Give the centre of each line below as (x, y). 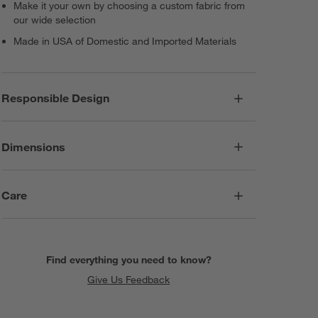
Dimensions (34, 147)
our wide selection (55, 20)
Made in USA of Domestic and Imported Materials (125, 41)
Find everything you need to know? (128, 259)
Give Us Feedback (129, 279)
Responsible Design (56, 98)
